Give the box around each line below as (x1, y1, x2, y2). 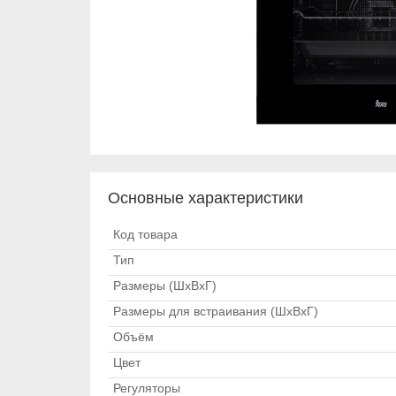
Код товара (113, 227, 178, 241)
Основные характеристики (108, 189, 303, 207)
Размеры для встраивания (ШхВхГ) (113, 304, 318, 318)
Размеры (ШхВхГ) (113, 278, 217, 293)
